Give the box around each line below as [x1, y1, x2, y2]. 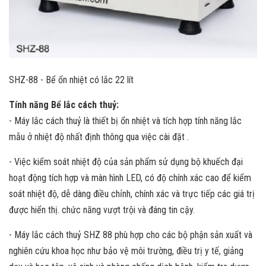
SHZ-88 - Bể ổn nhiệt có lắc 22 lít [9, 74, 134, 85]
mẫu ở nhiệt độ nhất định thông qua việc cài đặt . [9, 131, 189, 142]
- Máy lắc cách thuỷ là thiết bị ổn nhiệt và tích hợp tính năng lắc [9, 115, 242, 126]
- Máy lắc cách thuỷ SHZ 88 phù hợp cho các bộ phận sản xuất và [9, 229, 252, 240]
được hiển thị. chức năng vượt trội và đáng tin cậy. [9, 204, 195, 216]
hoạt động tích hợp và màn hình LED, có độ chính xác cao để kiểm [9, 172, 251, 183]
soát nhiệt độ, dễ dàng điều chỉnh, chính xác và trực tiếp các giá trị [9, 188, 255, 199]
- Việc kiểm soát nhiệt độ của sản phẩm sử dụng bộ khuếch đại [9, 156, 243, 167]
